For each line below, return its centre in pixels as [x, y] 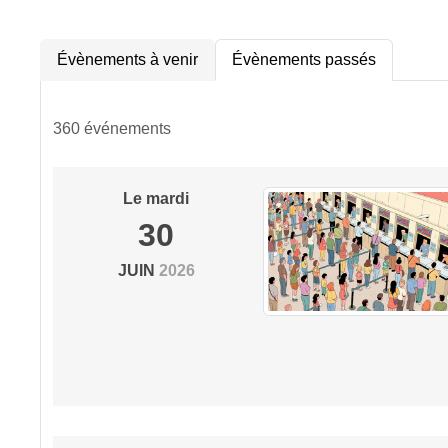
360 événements [112, 128]
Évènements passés [304, 59]
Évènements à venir [127, 59]
